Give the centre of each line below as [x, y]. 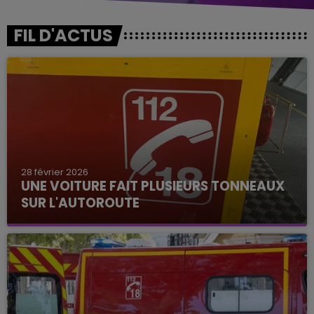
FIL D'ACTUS [63, 35]
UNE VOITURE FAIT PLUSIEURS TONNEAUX [153, 186]
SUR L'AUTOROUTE [80, 203]
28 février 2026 [55, 172]
